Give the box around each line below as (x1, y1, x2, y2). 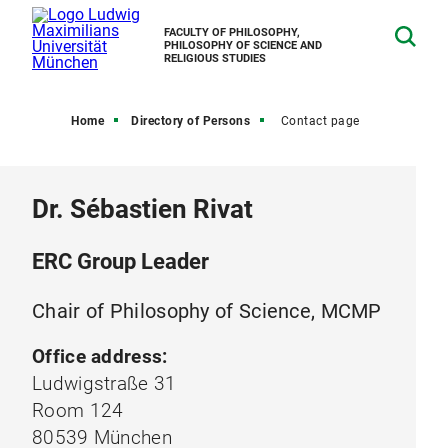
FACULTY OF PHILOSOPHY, (164, 26, 300, 39)
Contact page (280, 114, 360, 128)
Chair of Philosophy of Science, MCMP (32, 299, 382, 323)
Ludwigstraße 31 (32, 372, 177, 395)
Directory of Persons (131, 114, 251, 128)
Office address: (32, 345, 168, 368)
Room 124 (32, 399, 124, 422)
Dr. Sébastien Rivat (32, 194, 253, 224)
